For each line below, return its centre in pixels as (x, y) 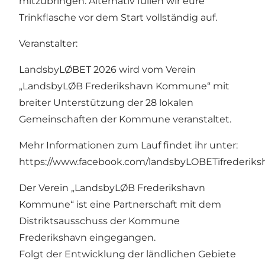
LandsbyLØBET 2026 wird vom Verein (107, 70)
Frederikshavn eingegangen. (87, 238)
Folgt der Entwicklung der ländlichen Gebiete (127, 254)
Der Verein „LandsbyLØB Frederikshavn (112, 188)
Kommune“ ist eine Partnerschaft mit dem (120, 205)
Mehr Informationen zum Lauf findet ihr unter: (128, 146)
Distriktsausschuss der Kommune (99, 221)
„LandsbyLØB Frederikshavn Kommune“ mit (124, 86)
